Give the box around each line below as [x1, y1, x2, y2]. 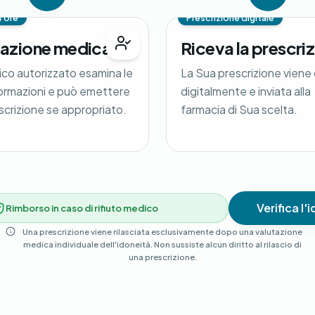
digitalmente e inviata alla [181, 84, 311, 98]
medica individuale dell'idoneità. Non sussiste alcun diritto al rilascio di [23, 239, 302, 250]
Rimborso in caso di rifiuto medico [6, 202, 158, 214]
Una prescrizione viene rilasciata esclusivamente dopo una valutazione [22, 226, 302, 237]
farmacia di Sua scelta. [181, 102, 297, 117]
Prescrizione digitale [186, 12, 274, 23]
